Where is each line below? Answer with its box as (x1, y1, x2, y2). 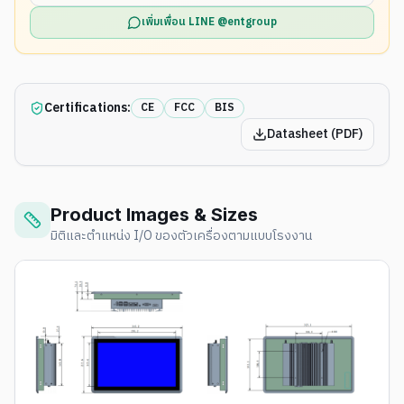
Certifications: (44, 97, 131, 119)
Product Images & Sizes (50, 204, 258, 226)
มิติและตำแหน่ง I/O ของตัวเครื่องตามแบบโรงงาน (50, 225, 312, 247)
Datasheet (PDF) (267, 124, 363, 145)
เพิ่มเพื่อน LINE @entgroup (142, 14, 277, 32)
